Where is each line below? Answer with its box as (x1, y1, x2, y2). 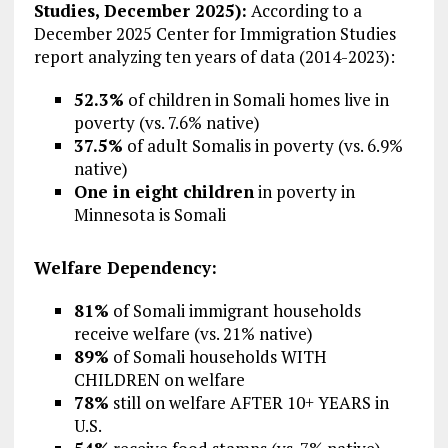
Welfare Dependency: (33, 255, 217, 279)
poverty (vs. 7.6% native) (73, 110, 260, 134)
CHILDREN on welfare (73, 367, 245, 391)
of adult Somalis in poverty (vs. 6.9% (122, 133, 403, 157)
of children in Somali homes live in (123, 87, 389, 111)
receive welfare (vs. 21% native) (73, 321, 313, 345)
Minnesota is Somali (73, 202, 226, 226)
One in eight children (73, 179, 254, 203)
